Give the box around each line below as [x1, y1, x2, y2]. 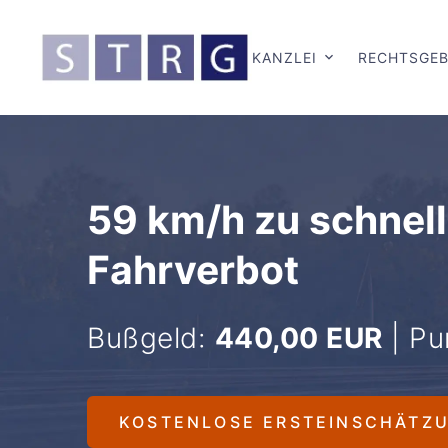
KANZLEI [252, 48, 317, 66]
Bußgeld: [87, 321, 215, 356]
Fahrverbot [87, 246, 299, 294]
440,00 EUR [214, 321, 383, 356]
